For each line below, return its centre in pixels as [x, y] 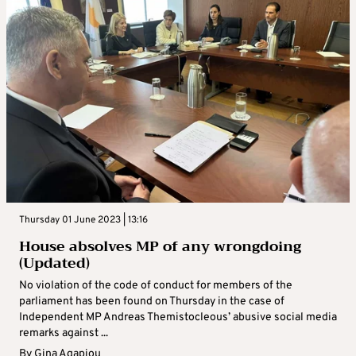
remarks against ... [64, 334]
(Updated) [54, 263]
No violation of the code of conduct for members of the [156, 286]
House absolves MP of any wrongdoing [160, 247]
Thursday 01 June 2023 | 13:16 [83, 221]
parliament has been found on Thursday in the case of [152, 302]
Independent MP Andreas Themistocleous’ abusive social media [178, 318]
